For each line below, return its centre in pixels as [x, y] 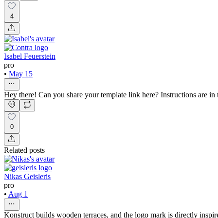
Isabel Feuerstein [30, 56]
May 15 [21, 73]
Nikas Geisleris [27, 176]
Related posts [24, 150]
